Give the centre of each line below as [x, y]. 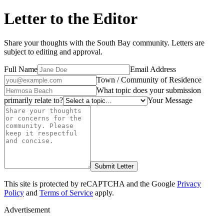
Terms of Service [66, 193]
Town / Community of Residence [149, 80]
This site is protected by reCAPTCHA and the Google [89, 184]
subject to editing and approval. [53, 52]
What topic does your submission [149, 90]
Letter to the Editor [71, 18]
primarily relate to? [33, 100]
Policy [14, 193]
